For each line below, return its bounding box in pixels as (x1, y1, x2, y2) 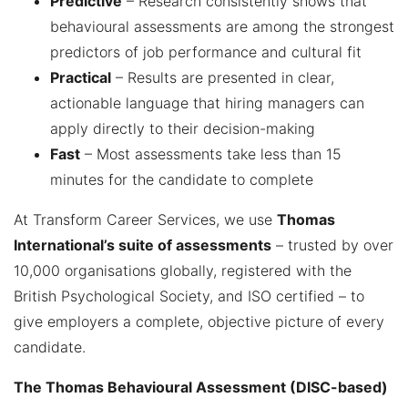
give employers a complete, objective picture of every (14, 311, 384, 331)
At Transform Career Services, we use (14, 209, 277, 229)
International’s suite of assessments (14, 235, 271, 254)
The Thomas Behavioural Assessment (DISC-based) (14, 377, 388, 396)
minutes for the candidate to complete (50, 169, 313, 189)
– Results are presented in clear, (111, 67, 334, 87)
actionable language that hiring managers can (50, 93, 364, 112)
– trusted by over (271, 235, 393, 254)
